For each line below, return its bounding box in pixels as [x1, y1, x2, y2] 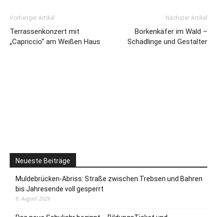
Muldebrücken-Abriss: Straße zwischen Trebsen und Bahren [15, 174, 202, 183]
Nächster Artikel [166, 14, 207, 21]
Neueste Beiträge [15, 156, 70, 165]
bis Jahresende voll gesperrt [15, 185, 104, 193]
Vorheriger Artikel [10, 14, 55, 21]
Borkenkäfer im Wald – [135, 27, 207, 36]
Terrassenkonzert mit [10, 27, 79, 36]
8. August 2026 [15, 194, 50, 202]
